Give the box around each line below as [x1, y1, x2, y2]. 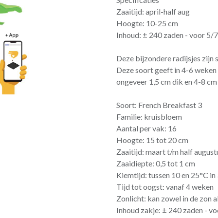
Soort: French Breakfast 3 [116, 100, 202, 109]
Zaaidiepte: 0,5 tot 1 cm [116, 159, 195, 168]
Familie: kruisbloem [116, 112, 182, 121]
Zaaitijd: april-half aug [116, 7, 190, 16]
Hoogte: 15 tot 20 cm [116, 135, 188, 145]
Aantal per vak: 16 [116, 124, 177, 133]
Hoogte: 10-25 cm [116, 18, 178, 28]
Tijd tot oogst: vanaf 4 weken [116, 182, 214, 191]
